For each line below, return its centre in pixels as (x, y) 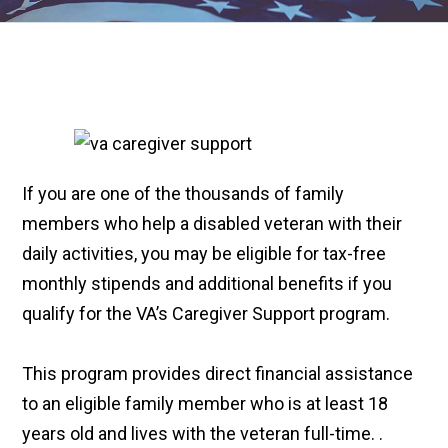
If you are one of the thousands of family (183, 194)
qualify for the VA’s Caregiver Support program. (206, 314)
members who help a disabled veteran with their (212, 224)
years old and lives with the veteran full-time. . (203, 434)
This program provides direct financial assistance (218, 374)
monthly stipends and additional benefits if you (207, 284)
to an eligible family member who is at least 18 (205, 404)
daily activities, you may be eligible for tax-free (204, 254)
